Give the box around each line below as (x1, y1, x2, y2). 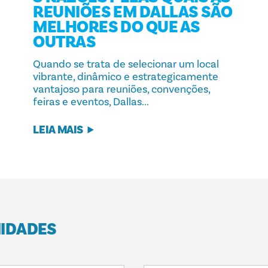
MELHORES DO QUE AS (33, 16, 200, 38)
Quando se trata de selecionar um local (33, 57, 220, 72)
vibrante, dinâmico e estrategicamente (33, 70, 219, 84)
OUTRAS (33, 31, 96, 53)
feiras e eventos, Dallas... (33, 95, 150, 109)
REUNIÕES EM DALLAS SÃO (33, 1, 233, 23)
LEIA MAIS (33, 122, 84, 137)
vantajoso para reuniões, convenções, (33, 83, 211, 97)
